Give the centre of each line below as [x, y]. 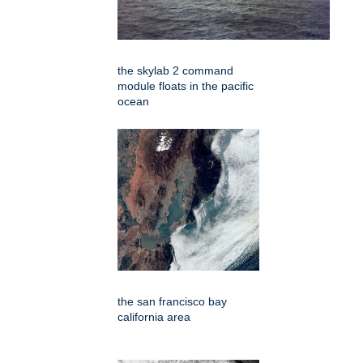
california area [154, 317]
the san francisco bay [172, 302]
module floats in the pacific [186, 86]
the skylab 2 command [175, 71]
